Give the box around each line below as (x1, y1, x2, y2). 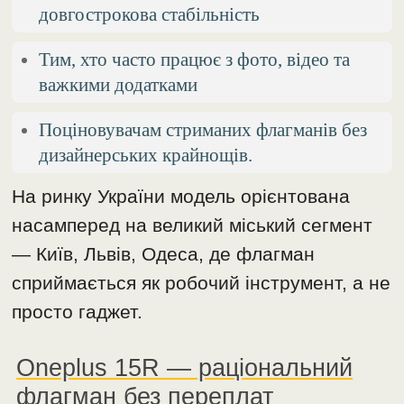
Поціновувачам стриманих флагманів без (39, 118, 368, 140)
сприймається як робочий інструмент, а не (12, 271, 391, 293)
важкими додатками (39, 73, 198, 95)
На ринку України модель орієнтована (12, 185, 351, 207)
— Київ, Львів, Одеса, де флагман (12, 243, 316, 264)
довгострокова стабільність (39, 3, 261, 24)
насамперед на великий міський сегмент (12, 214, 373, 235)
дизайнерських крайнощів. (39, 143, 253, 165)
